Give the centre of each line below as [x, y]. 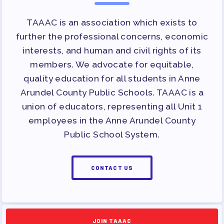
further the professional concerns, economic [112, 37]
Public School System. [112, 135]
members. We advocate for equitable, [112, 65]
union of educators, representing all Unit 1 [112, 107]
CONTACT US [112, 168]
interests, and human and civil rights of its [112, 51]
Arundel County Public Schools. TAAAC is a [112, 93]
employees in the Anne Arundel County [112, 121]
